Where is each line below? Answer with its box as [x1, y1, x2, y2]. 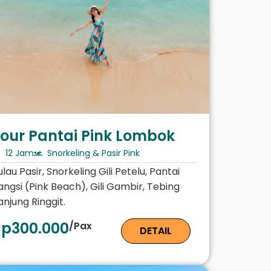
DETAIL [140, 224, 172, 238]
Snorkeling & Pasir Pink [47, 147, 140, 160]
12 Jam [5, 147, 34, 160]
